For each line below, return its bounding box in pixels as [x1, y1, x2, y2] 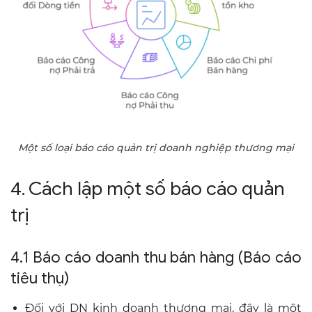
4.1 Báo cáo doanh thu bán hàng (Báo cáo [10, 247, 302, 267]
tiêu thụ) [10, 268, 69, 288]
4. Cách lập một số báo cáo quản [10, 176, 285, 201]
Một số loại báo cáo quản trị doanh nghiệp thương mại [18, 141, 294, 154]
